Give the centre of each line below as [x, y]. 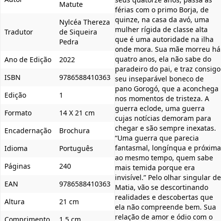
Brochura [74, 130]
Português [76, 148]
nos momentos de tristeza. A [162, 98]
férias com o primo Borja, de [162, 9]
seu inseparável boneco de [159, 78]
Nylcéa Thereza [85, 22]
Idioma [16, 148]
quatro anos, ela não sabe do [163, 59]
